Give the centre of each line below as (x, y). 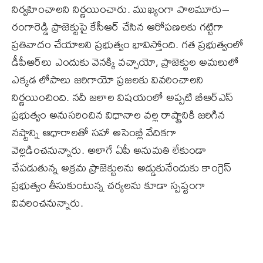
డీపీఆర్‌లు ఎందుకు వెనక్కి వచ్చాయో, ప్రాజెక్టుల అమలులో (125, 62)
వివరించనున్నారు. (48, 203)
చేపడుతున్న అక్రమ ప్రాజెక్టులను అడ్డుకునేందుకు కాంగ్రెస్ (122, 168)
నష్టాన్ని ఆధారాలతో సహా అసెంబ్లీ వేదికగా (94, 133)
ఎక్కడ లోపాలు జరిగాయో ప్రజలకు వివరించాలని (108, 80)
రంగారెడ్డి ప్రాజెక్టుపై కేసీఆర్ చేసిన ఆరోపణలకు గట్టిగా (118, 27)
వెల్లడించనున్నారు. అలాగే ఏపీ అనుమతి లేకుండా (109, 150)
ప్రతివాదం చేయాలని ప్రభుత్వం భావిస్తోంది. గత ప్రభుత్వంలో (128, 45)
